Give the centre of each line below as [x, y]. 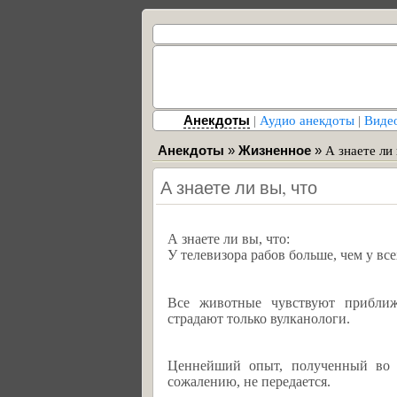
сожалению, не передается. [249, 381]
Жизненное [275, 150]
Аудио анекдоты [307, 121]
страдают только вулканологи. [259, 318]
